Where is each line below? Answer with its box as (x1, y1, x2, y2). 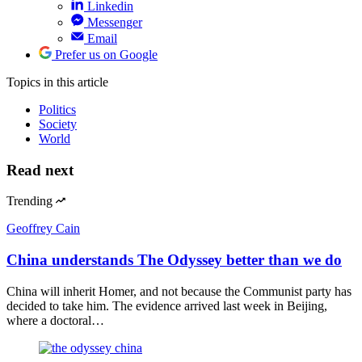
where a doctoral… (6, 313, 104, 327)
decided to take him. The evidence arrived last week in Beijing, (6, 298, 327, 313)
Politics (39, 102, 76, 116)
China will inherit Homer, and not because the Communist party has (6, 284, 351, 298)
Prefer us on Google (55, 47, 158, 61)
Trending (6, 194, 53, 208)
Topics (6, 74, 44, 89)
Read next (6, 161, 74, 179)
